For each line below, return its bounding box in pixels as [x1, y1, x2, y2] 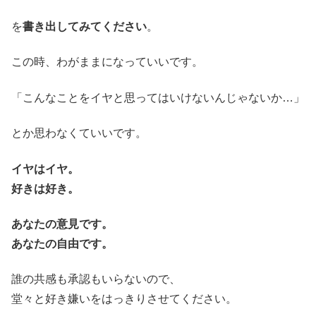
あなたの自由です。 [11, 238, 113, 250]
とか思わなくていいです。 [11, 127, 147, 140]
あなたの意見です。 [11, 218, 113, 231]
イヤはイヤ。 [11, 162, 79, 175]
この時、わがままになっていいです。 [11, 56, 203, 68]
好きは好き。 [11, 182, 79, 195]
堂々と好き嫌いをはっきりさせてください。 [11, 293, 237, 305]
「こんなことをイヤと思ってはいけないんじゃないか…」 [11, 91, 305, 104]
